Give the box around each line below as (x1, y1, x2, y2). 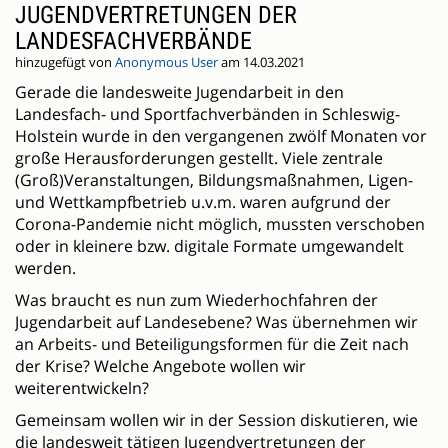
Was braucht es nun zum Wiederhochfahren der (15, 289, 378, 312)
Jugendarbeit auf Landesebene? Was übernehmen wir (15, 311, 418, 334)
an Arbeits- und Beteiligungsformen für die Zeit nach (15, 333, 409, 356)
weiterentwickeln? (15, 377, 149, 400)
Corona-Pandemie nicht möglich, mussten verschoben (15, 213, 425, 236)
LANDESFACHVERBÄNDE (15, 27, 252, 56)
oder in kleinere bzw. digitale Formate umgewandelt (15, 235, 404, 258)
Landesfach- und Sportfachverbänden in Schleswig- (15, 103, 400, 126)
